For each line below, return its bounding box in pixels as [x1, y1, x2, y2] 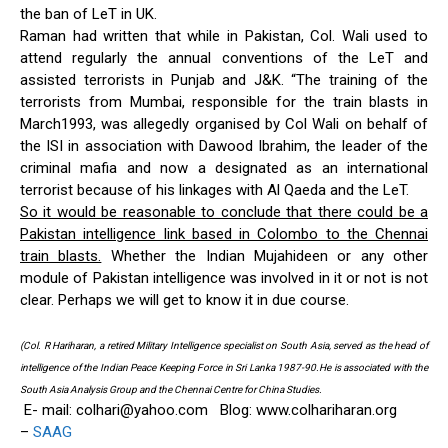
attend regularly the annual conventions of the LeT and [20, 49, 428, 68]
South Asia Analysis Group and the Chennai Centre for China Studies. [20, 384, 326, 396]
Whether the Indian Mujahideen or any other [101, 247, 428, 266]
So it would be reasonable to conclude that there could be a [20, 203, 428, 222]
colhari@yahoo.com [76, 401, 208, 420]
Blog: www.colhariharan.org [208, 401, 397, 420]
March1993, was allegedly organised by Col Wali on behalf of [20, 115, 428, 134]
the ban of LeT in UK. [20, 5, 161, 24]
